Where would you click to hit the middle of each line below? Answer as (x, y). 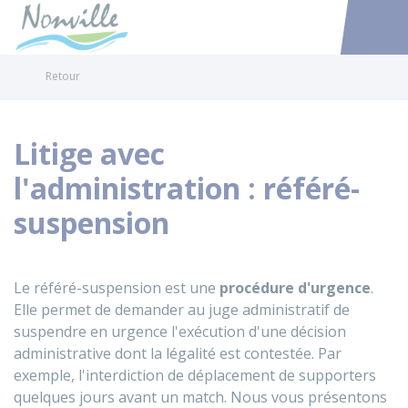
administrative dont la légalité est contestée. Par (178, 353)
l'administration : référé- (187, 188)
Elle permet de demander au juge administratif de (182, 310)
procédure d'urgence (295, 288)
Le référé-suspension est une (117, 288)
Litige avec (89, 153)
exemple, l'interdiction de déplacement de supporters (195, 375)
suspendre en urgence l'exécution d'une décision (180, 331)
